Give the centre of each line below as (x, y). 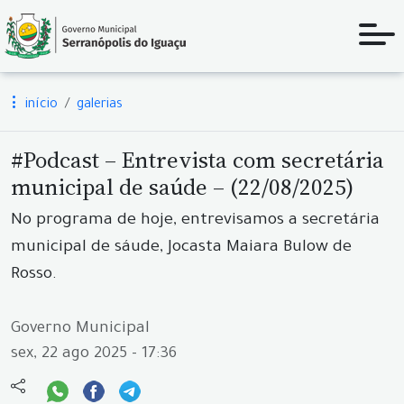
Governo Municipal (80, 330)
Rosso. (34, 275)
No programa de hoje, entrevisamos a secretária (195, 221)
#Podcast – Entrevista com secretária (197, 160)
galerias (100, 106)
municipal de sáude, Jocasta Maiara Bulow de (181, 248)
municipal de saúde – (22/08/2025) (182, 187)
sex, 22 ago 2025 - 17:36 (94, 355)
